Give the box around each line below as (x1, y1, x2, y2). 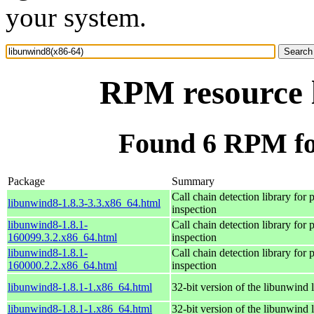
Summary (172, 175, 214, 187)
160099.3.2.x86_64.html (8, 231, 117, 243)
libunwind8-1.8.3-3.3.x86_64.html (8, 196, 161, 209)
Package (8, 175, 45, 187)
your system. (6, 2, 146, 32)
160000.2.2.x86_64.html (8, 259, 117, 271)
